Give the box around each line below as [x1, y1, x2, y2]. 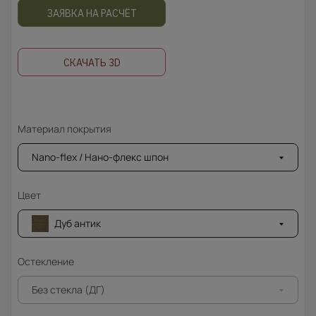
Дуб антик [54, 217, 101, 231]
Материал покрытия [18, 122, 111, 136]
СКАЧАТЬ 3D [63, 56, 121, 70]
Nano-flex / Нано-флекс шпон [32, 150, 169, 164]
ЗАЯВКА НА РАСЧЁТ [47, 7, 137, 20]
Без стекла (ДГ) [32, 283, 105, 297]
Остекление [18, 255, 74, 269]
